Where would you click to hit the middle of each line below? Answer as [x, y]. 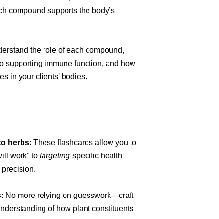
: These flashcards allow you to [83, 142]
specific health [96, 155]
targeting [55, 155]
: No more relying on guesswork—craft [67, 195]
